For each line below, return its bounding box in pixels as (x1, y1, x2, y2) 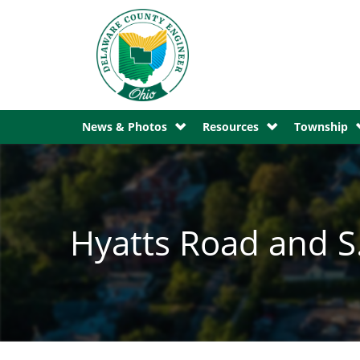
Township (294, 119, 348, 134)
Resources (202, 119, 259, 134)
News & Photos (82, 119, 167, 134)
